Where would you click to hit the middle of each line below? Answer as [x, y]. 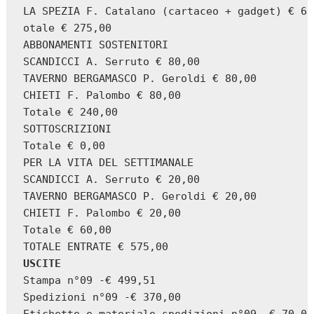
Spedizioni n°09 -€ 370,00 [102, 298]
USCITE [42, 264]
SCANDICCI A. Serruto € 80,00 [112, 62]
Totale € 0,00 [64, 146]
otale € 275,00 [68, 28]
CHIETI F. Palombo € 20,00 [102, 213]
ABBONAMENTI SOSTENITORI [96, 45]
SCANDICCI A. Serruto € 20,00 [112, 180]
